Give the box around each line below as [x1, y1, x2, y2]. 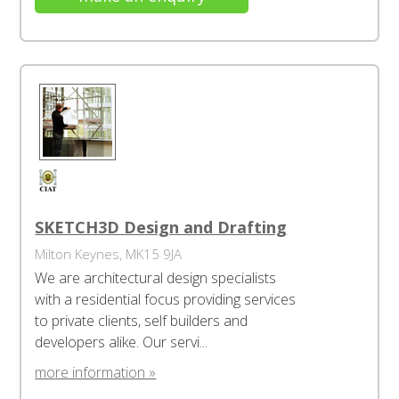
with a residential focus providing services [35, 289, 297, 309]
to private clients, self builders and [35, 311, 248, 330]
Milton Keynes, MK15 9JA [35, 245, 183, 263]
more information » [35, 362, 157, 382]
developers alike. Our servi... [35, 332, 208, 352]
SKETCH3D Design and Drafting [35, 216, 288, 238]
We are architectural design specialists [35, 268, 277, 288]
